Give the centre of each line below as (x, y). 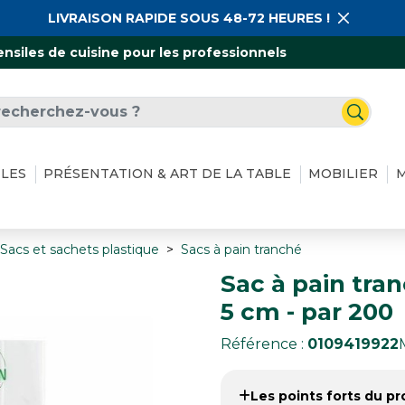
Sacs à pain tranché (241, 249)
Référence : (264, 344)
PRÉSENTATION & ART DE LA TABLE (168, 174)
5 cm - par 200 (307, 311)
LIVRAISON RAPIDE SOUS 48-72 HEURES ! (189, 18)
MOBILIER (344, 174)
